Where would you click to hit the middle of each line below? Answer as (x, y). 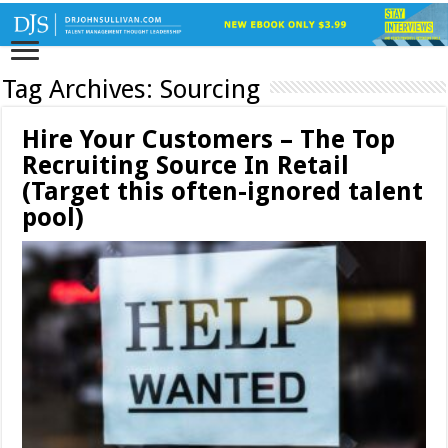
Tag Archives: (81, 89)
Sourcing (210, 89)
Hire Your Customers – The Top (209, 140)
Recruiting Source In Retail (186, 166)
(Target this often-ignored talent (223, 192)
